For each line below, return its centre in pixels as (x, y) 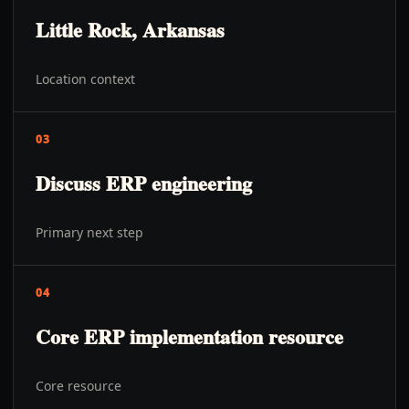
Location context (85, 79)
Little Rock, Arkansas (130, 30)
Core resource (79, 386)
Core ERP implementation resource (189, 336)
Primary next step (89, 232)
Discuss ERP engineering (144, 183)
